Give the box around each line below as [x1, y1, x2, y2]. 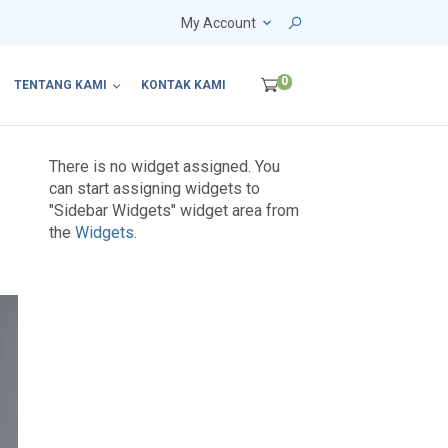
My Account [180, 15, 256, 32]
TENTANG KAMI [13, 78, 107, 93]
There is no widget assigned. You [49, 157, 281, 177]
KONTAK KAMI [140, 78, 226, 93]
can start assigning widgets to [49, 179, 261, 199]
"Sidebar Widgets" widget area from [49, 201, 300, 221]
